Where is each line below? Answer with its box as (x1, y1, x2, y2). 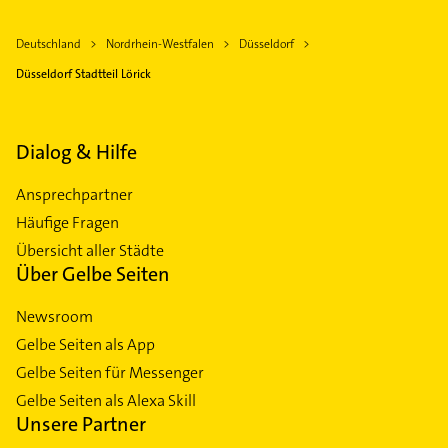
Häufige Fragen (16, 211, 119, 233)
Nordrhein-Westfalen (106, 35, 214, 52)
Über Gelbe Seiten (16, 260, 170, 287)
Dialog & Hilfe (16, 138, 137, 165)
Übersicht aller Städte (16, 239, 164, 261)
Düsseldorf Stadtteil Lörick (16, 65, 151, 82)
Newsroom (16, 305, 93, 327)
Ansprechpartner (16, 183, 133, 205)
